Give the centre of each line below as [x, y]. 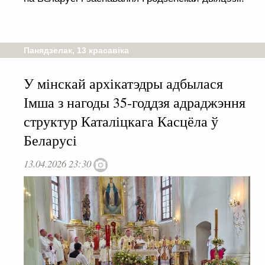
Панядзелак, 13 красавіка [76, 51]
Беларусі [50, 140]
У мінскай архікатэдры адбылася [123, 84]
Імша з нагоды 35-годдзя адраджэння [135, 103]
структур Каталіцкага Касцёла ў [121, 122]
